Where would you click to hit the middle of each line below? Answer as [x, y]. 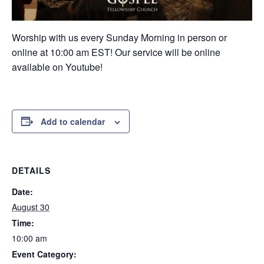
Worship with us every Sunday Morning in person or [119, 37]
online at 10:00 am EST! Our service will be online [116, 52]
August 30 [31, 207]
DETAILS [31, 170]
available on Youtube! [57, 67]
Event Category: [44, 254]
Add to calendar [73, 121]
